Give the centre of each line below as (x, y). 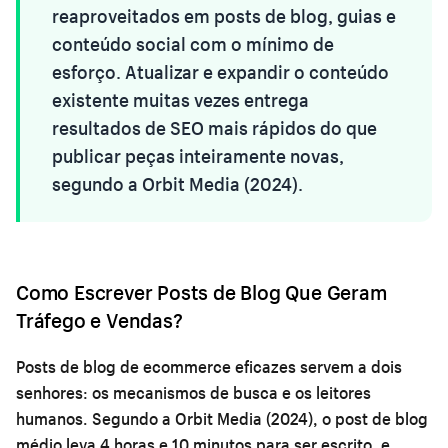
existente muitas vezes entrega (180, 99)
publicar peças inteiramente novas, (198, 155)
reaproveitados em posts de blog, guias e (224, 15)
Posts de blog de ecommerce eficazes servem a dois (209, 366)
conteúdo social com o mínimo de (193, 43)
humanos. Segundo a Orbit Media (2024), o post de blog (222, 418)
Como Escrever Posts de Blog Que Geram (201, 291)
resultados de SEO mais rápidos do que (214, 127)
